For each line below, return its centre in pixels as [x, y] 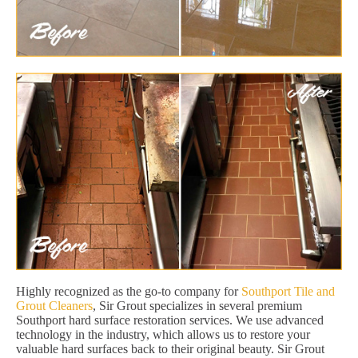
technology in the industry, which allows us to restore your [163, 334]
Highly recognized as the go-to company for [129, 291]
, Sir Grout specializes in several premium [197, 305]
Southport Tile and [288, 291]
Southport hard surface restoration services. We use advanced [170, 320]
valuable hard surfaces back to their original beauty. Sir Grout [170, 348]
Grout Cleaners [54, 305]
